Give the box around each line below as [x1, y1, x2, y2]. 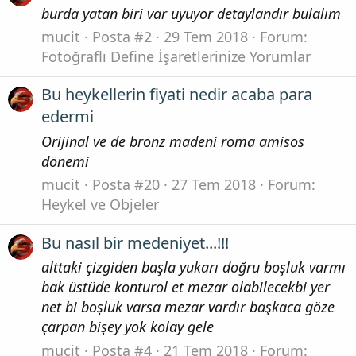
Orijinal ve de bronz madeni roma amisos [41, 131, 304, 151]
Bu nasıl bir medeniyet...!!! [41, 231, 229, 253]
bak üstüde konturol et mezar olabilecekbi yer [41, 277, 330, 297]
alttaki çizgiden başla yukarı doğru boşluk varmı [41, 257, 346, 277]
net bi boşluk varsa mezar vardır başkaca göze [41, 297, 335, 317]
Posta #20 [92, 175, 160, 195]
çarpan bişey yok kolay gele [41, 317, 214, 337]
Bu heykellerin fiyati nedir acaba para [41, 83, 312, 106]
